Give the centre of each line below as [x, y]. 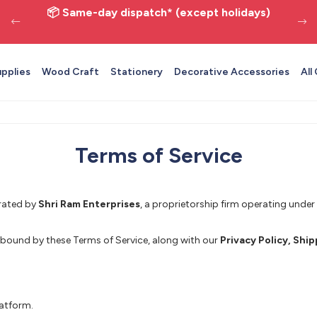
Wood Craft [70, 72]
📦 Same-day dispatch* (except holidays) [158, 12]
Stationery [137, 72]
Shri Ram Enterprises [89, 204]
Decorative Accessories [232, 72]
